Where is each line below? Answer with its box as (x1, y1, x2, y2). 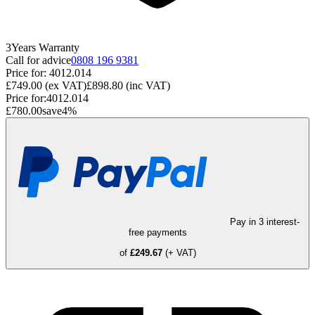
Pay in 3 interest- (229, 217, 300, 228)
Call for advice (6, 54, 71, 67)
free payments (128, 227, 187, 238)
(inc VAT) (126, 79, 170, 92)
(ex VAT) (45, 79, 86, 92)
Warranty (39, 41, 79, 54)
